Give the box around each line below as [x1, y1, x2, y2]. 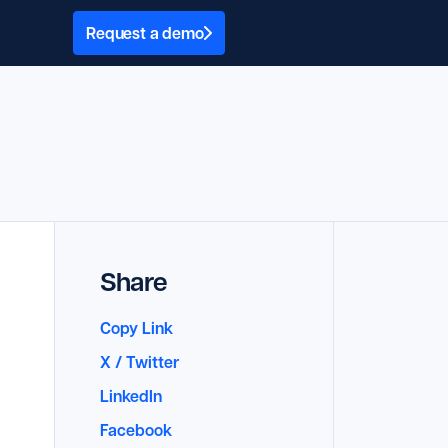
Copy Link [100, 317, 173, 339]
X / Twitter [100, 351, 179, 373]
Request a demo [86, 22, 204, 44]
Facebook [100, 419, 172, 441]
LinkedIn [100, 385, 162, 407]
